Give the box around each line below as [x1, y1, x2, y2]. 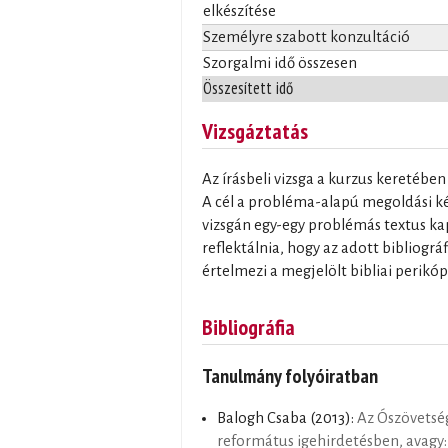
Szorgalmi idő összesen [203, 55, 357, 72]
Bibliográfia [202, 312, 295, 341]
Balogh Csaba [217, 409, 307, 426]
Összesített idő [203, 77, 293, 100]
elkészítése [203, 3, 276, 20]
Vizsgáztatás [202, 117, 308, 146]
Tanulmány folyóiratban [202, 363, 378, 389]
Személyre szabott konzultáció [203, 29, 410, 46]
